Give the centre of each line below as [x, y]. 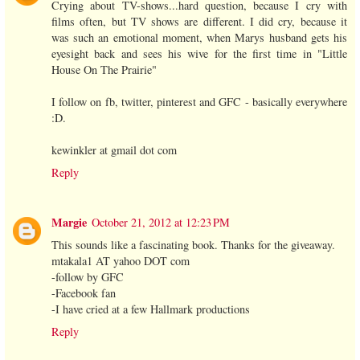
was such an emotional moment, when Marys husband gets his [199, 38]
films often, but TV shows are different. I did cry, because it [199, 22]
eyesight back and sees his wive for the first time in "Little [199, 54]
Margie [69, 223]
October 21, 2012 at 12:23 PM [161, 223]
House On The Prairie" [104, 70]
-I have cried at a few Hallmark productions [151, 309]
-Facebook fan [84, 293]
